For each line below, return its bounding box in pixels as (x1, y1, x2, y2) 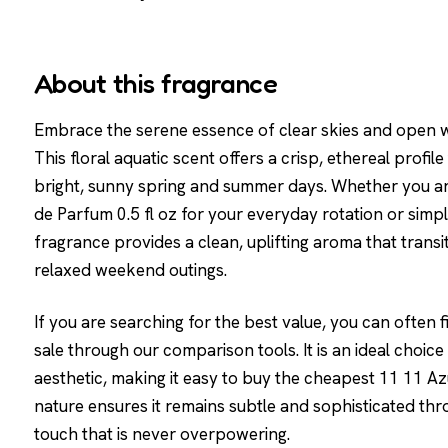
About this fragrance (34, 67, 278, 99)
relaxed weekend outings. (34, 259, 227, 281)
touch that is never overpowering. (34, 423, 290, 445)
